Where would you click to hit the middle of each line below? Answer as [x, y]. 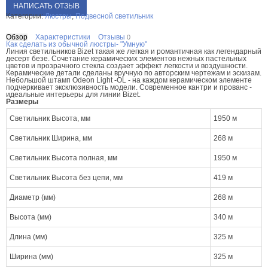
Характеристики [63, 37]
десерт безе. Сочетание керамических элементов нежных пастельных [126, 59]
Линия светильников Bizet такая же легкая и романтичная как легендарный [134, 52]
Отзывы [112, 37]
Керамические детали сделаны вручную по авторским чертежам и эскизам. [134, 73]
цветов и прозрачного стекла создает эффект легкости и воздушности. [127, 66]
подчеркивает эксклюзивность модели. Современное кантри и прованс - [129, 88]
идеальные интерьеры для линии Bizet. [73, 95]
